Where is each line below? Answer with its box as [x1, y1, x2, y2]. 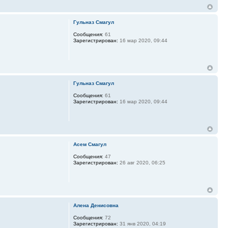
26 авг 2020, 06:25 [118, 160, 165, 166]
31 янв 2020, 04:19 [118, 221, 166, 227]
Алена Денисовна [73, 203, 119, 209]
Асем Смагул [73, 141, 106, 148]
